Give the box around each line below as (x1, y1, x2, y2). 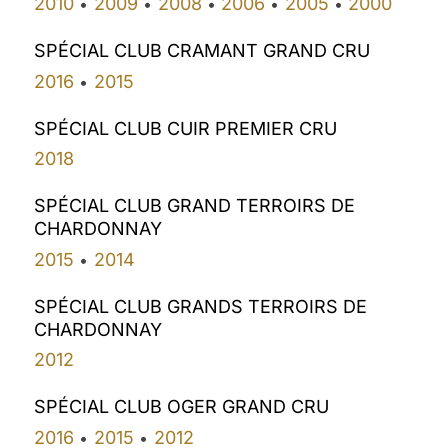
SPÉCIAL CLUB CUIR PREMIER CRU (34, 117, 338, 139)
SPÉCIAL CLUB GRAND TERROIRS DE (34, 195, 356, 217)
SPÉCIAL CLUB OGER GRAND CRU (34, 396, 330, 418)
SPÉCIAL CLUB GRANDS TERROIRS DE (34, 295, 368, 317)
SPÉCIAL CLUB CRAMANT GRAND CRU (34, 40, 371, 62)
